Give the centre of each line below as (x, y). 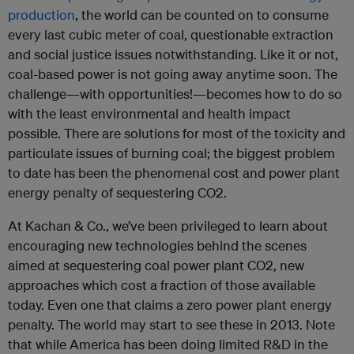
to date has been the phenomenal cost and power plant (174, 173)
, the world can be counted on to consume (202, 15)
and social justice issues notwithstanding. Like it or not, (173, 54)
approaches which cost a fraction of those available (162, 285)
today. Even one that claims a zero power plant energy (170, 305)
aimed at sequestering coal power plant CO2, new (156, 265)
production (41, 15)
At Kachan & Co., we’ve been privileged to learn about (168, 226)
